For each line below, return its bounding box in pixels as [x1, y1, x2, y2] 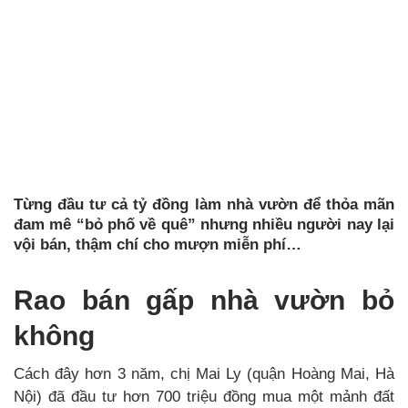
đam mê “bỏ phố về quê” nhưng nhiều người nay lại [14, 216, 394, 233]
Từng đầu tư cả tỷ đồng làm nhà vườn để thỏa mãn [14, 196, 394, 213]
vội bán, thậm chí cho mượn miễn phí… [14, 236, 301, 253]
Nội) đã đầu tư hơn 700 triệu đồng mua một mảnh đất [14, 388, 394, 405]
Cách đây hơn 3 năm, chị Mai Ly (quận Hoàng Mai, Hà [14, 365, 394, 382]
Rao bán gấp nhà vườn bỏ [14, 285, 394, 315]
